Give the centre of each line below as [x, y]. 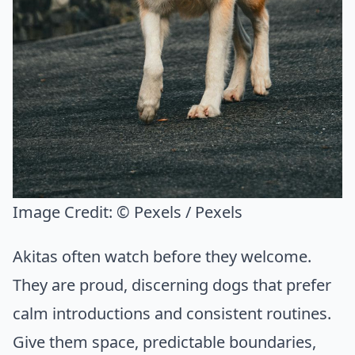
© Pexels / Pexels [179, 212]
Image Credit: [65, 212]
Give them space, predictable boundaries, [164, 342]
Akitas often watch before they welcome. [162, 257]
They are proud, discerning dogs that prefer [172, 285]
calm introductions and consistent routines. [172, 314]
